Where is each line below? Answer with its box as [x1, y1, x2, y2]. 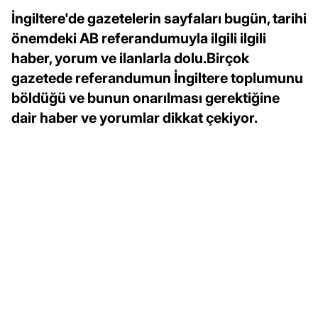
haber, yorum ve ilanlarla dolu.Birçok [11, 49, 249, 67]
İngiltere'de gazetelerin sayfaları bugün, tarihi [11, 9, 307, 27]
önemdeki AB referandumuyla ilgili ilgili [11, 29, 266, 47]
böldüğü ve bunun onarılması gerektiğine [11, 89, 280, 106]
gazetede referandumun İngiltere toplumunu [11, 69, 303, 87]
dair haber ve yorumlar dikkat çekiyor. [11, 109, 258, 126]
